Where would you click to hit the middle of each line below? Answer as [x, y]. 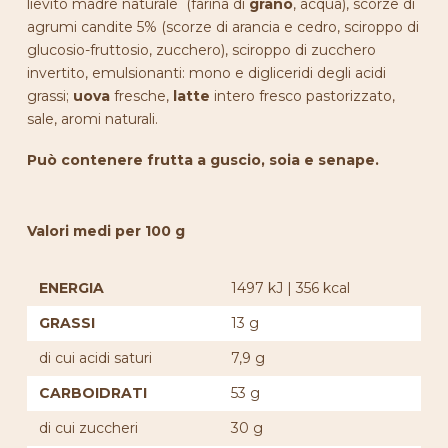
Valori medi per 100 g [105, 231]
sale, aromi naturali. [92, 118]
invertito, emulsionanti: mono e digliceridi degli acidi [206, 72]
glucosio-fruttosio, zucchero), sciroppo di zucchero [201, 49]
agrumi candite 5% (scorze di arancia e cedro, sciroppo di [222, 26]
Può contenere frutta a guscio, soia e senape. [202, 160]
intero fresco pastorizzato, [302, 95]
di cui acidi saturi [95, 358]
